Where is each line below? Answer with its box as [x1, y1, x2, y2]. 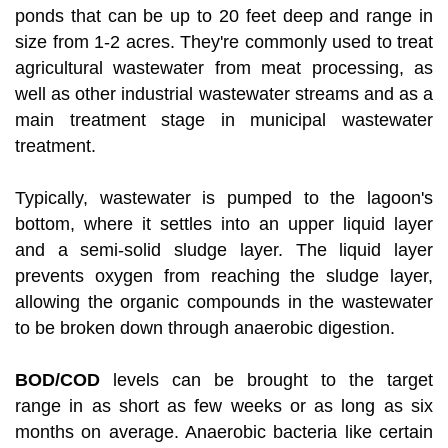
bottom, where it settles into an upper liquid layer [15, 214, 433, 235]
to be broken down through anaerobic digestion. [15, 318, 395, 339]
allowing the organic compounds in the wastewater [15, 292, 433, 313]
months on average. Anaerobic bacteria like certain [15, 422, 433, 443]
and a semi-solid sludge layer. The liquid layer [15, 240, 433, 261]
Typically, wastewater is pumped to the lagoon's [15, 188, 433, 209]
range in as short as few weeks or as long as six [15, 396, 433, 417]
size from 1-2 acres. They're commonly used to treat [15, 32, 433, 53]
